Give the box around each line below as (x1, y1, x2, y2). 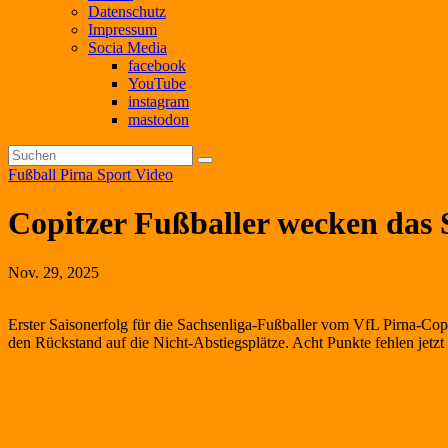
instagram (128, 93, 189, 110)
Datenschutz (88, 3, 166, 20)
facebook (128, 57, 186, 74)
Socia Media (88, 39, 167, 56)
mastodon (128, 111, 189, 128)
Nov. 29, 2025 (8, 263, 99, 281)
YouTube (128, 75, 186, 92)
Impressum (88, 21, 157, 38)
